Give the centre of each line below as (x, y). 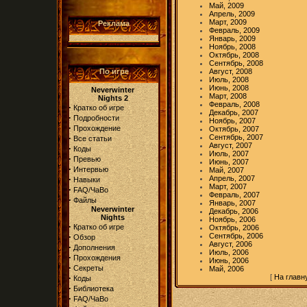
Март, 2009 (228, 22)
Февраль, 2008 (234, 104)
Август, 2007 (231, 145)
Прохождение (97, 128)
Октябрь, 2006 (234, 228)
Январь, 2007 (232, 203)
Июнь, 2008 (229, 88)
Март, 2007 (228, 186)
